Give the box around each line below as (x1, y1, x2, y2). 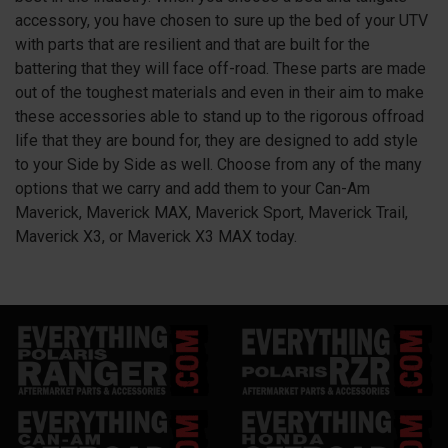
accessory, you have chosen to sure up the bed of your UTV (15, 10, 428, 30)
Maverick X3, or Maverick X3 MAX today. (15, 226, 297, 246)
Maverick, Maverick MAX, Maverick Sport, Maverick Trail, (15, 202, 408, 222)
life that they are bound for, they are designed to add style (15, 130, 418, 150)
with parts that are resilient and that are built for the (15, 34, 370, 54)
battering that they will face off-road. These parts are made (15, 58, 426, 78)
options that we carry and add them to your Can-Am (15, 178, 370, 198)
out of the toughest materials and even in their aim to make (15, 82, 424, 102)
